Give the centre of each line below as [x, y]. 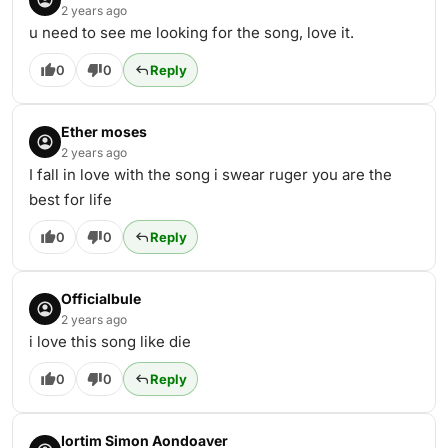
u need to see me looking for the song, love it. [191, 32]
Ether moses [104, 131]
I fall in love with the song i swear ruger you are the [210, 174]
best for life [70, 199]
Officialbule [101, 298]
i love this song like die [110, 341]
